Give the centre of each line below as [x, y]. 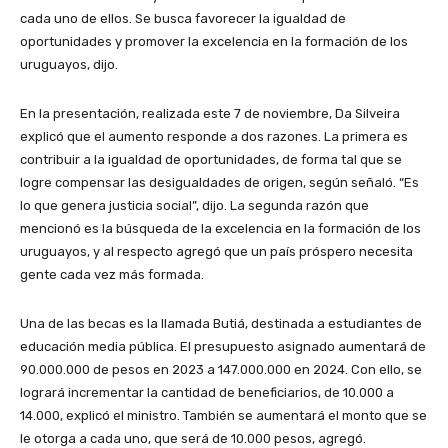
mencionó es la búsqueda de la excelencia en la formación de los [220, 228]
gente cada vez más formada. [112, 274]
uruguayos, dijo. [69, 64]
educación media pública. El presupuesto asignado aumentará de [223, 346]
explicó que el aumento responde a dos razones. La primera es [214, 136]
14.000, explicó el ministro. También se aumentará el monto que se [223, 415]
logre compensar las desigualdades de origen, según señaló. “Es [219, 182]
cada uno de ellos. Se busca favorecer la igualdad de [183, 18]
